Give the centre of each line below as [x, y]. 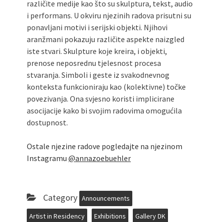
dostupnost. [47, 123]
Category [60, 198]
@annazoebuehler [100, 158]
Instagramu [48, 158]
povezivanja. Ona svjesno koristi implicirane [101, 99]
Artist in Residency [57, 216]
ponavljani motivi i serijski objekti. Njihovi [97, 28]
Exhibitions [110, 216]
